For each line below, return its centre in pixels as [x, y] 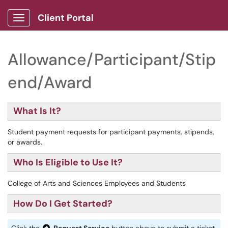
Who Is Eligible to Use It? [68, 162]
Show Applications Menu [59, 26]
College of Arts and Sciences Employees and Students [98, 183]
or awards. [25, 142]
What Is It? [37, 111]
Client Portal [66, 18]
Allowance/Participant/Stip [112, 60]
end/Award [50, 82]
